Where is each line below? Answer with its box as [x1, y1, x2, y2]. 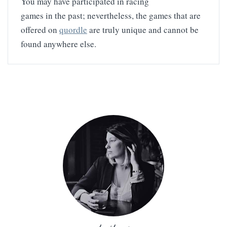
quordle [59, 23, 87, 35]
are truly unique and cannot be [87, 23, 199, 35]
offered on [21, 23, 59, 35]
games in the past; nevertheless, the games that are [21, 9, 201, 21]
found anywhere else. [21, 37, 96, 50]
